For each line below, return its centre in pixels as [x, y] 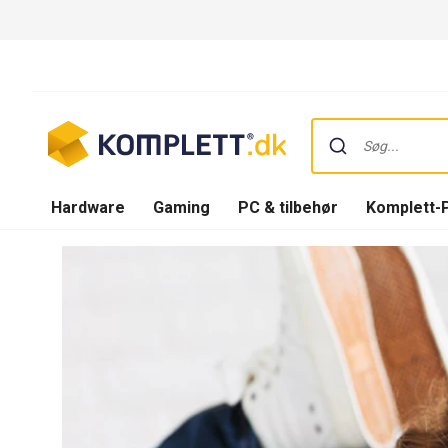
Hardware [88, 207]
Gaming [181, 207]
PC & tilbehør [288, 207]
